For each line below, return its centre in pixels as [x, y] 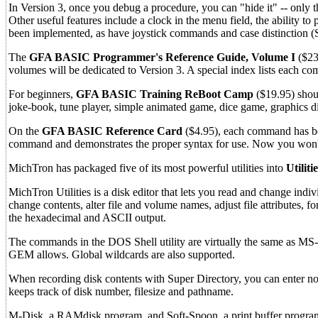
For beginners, [42, 94]
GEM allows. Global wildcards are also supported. [122, 255]
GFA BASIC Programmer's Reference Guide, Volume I [162, 57]
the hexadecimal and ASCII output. [87, 218]
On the [25, 131]
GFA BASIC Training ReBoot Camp [165, 94]
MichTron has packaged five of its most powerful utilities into [147, 168]
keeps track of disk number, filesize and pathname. [121, 292]
